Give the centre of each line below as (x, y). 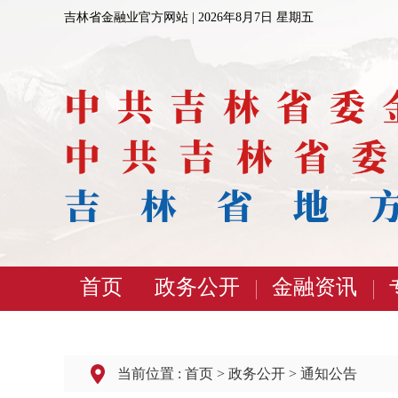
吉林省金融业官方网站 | (129, 17)
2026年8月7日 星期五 (254, 17)
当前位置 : (151, 374)
